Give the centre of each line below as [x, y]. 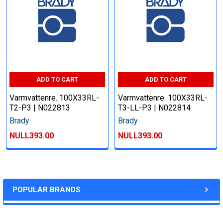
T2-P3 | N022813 [40, 108]
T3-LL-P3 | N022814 [154, 108]
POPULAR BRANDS [47, 190]
